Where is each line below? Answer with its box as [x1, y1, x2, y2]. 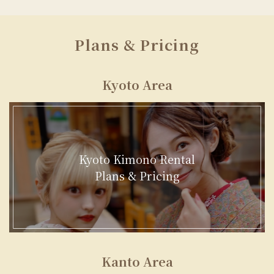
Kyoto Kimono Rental [79, 150, 195, 167]
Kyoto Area [102, 76, 172, 94]
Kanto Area [101, 253, 173, 271]
